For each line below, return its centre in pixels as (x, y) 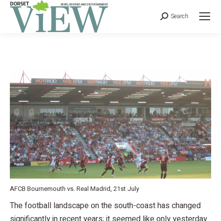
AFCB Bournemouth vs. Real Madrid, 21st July (74, 188)
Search (180, 17)
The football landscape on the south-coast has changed (105, 205)
